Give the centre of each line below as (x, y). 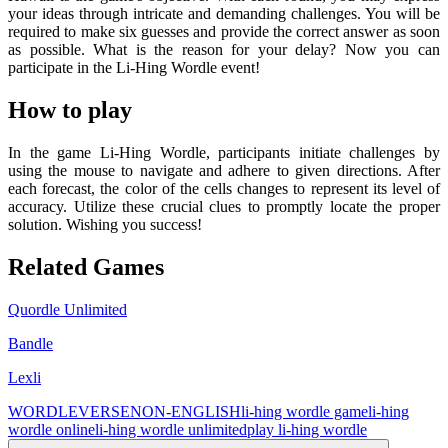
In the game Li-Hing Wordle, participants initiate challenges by (224, 152)
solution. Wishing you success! (105, 224)
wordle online (51, 429)
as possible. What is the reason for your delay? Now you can (224, 49)
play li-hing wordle (307, 429)
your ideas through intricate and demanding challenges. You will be (224, 13)
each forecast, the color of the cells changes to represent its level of (224, 188)
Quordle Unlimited (67, 309)
